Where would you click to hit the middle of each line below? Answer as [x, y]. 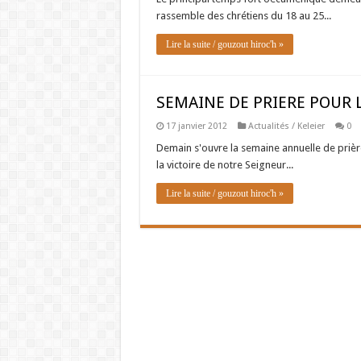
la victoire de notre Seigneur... [224, 165]
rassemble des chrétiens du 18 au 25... [243, 16]
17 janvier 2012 [196, 126]
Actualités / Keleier [286, 126]
